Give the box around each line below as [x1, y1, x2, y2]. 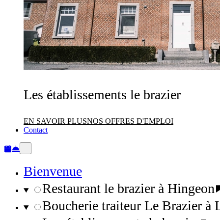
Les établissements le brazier [24, 87, 181, 102]
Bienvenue [24, 164, 82, 179]
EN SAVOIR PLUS [24, 117, 87, 125]
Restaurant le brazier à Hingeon [42, 181, 215, 196]
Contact [24, 126, 48, 134]
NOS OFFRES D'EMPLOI [87, 117, 173, 125]
